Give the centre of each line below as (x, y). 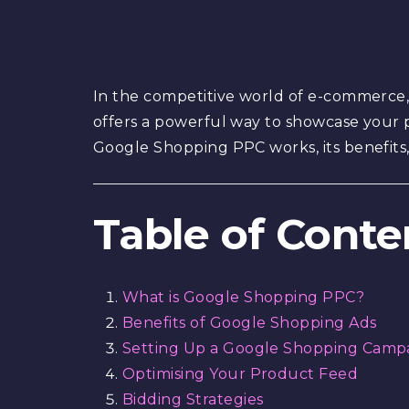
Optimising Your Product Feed (240, 374)
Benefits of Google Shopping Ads (249, 323)
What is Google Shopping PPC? (243, 297)
